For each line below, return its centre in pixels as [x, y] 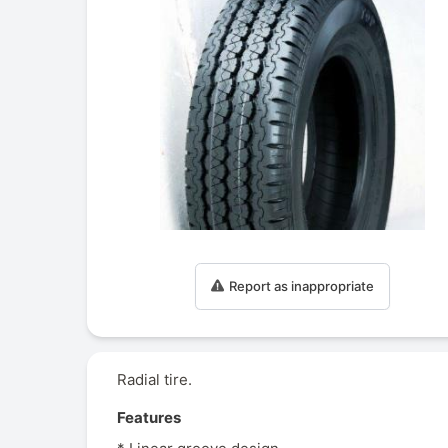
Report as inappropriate [301, 285]
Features [149, 418]
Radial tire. [154, 380]
